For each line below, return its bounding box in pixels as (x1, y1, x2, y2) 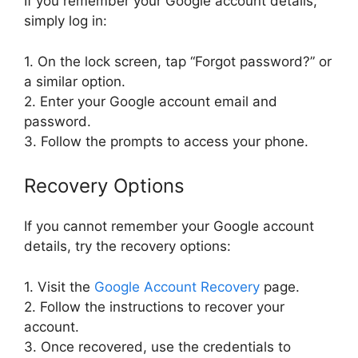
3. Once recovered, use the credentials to (24, 338, 291, 355)
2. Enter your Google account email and (24, 93, 277, 109)
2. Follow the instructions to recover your (24, 298, 284, 315)
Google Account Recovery (94, 278, 260, 295)
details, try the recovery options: (24, 238, 231, 255)
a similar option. (24, 73, 125, 89)
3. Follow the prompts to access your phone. (24, 133, 308, 149)
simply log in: (24, 13, 107, 30)
